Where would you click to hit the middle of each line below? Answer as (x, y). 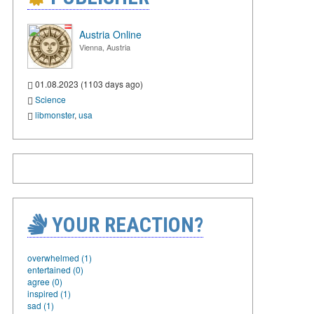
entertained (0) (55, 269)
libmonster (55, 114)
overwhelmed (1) (60, 257)
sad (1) (41, 305)
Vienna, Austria (105, 47)
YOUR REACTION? (125, 224)
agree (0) (45, 281)
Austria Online (110, 34)
